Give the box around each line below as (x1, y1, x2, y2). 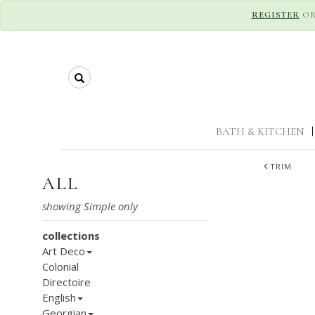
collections (42, 229, 100, 243)
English (42, 290, 76, 304)
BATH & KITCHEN (216, 125, 304, 138)
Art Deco (42, 244, 85, 258)
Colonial (42, 259, 79, 274)
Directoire (42, 275, 91, 289)
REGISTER (251, 9, 300, 20)
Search (79, 67, 115, 81)
